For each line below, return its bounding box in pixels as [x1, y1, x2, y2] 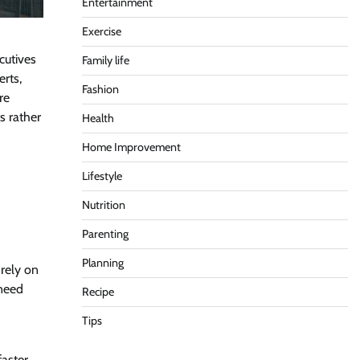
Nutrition [81, 198, 125, 212]
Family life [81, 53, 129, 67]
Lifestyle [81, 169, 122, 183]
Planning [81, 256, 124, 270]
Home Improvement [81, 140, 181, 154]
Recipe [81, 284, 114, 299]
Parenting [81, 227, 129, 241]
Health [81, 111, 114, 125]
